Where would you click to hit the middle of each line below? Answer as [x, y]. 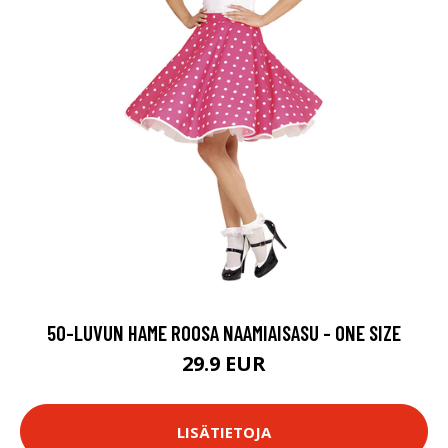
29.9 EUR [224, 363]
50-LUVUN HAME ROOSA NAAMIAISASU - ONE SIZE [224, 332]
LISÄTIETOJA [224, 431]
